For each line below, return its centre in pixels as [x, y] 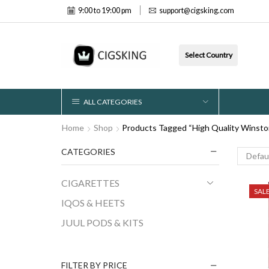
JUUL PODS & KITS [102, 223]
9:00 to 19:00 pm [104, 11]
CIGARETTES [90, 183]
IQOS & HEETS [93, 203]
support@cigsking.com [197, 11]
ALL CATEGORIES [113, 101]
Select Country [208, 55]
